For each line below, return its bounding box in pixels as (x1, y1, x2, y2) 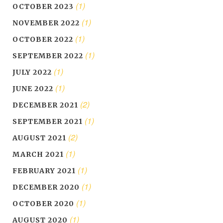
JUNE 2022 (12, 84, 53, 94)
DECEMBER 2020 (12, 183, 80, 192)
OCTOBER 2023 (12, 2, 74, 11)
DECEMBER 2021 (12, 101, 78, 110)
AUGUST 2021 (12, 133, 66, 143)
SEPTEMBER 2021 (12, 117, 83, 126)
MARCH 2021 (12, 150, 64, 159)
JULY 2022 (12, 68, 52, 77)
